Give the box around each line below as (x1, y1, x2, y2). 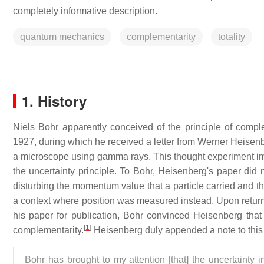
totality (218, 32, 245, 42)
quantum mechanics (20, 32, 104, 42)
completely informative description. (13, 6, 157, 16)
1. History (22, 91, 87, 111)
